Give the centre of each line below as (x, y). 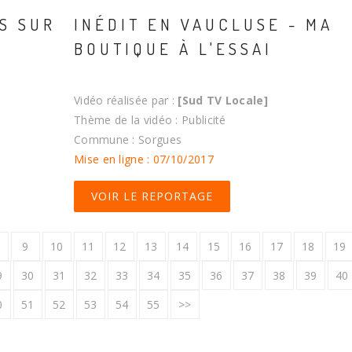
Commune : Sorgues (128, 140)
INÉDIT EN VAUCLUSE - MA (203, 24)
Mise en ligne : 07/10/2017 (144, 159)
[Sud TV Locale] (223, 101)
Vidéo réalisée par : (126, 101)
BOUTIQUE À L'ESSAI (173, 49)
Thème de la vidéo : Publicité (150, 120)
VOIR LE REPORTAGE (152, 196)
